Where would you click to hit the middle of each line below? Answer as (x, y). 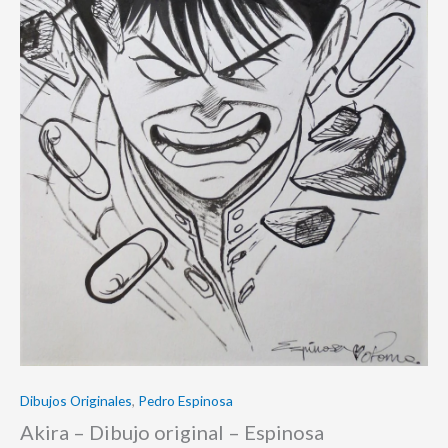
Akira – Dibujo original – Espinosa (172, 432)
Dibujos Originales (76, 400)
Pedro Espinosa (185, 400)
